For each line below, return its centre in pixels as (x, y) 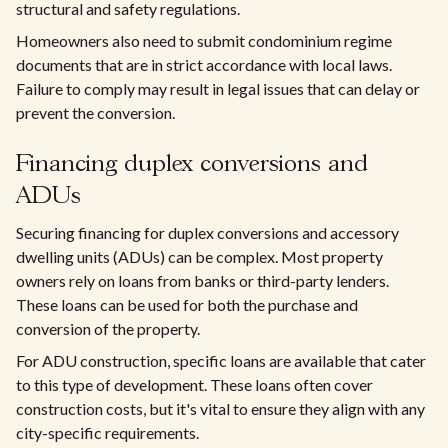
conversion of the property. (108, 329)
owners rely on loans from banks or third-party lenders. (202, 281)
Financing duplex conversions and (192, 165)
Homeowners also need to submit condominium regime (204, 41)
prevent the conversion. (95, 113)
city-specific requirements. (107, 433)
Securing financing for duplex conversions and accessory (207, 233)
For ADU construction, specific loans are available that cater (221, 361)
